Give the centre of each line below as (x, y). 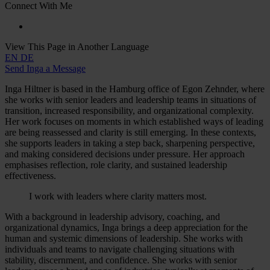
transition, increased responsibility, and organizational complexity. (129, 110)
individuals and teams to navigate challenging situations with (120, 249)
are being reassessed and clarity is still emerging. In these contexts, (130, 132)
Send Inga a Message (45, 68)
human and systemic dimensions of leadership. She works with (124, 238)
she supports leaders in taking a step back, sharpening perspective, (130, 143)
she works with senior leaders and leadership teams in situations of (130, 99)
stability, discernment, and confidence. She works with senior (121, 260)
